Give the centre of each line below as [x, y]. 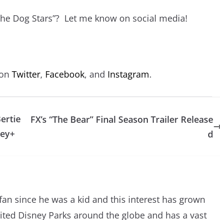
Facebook [65, 74]
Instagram [128, 74]
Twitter [26, 74]
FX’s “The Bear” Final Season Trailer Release [122, 120]
